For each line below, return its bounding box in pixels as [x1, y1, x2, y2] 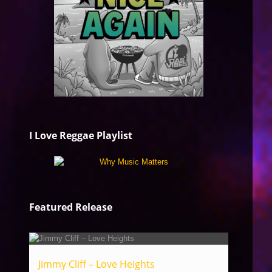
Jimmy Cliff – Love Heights [38, 257, 155, 271]
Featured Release [29, 200, 112, 214]
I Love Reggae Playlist [29, 129, 132, 142]
